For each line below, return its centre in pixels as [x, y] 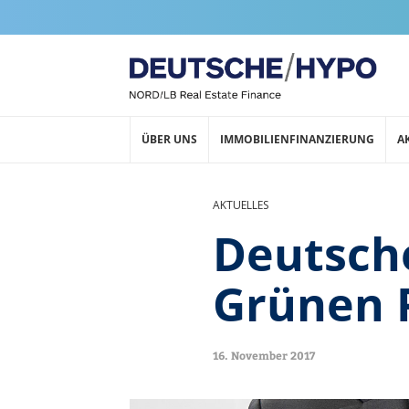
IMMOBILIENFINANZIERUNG [297, 139]
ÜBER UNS [169, 139]
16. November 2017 [263, 355]
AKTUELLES [240, 205]
